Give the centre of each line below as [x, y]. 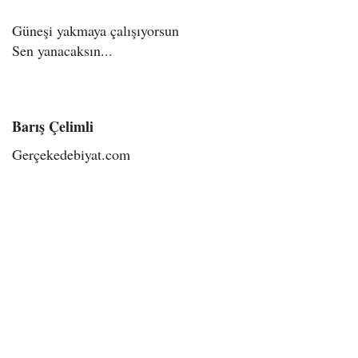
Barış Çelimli [53, 126]
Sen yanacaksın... [62, 50]
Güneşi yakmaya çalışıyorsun [95, 30]
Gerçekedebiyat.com [71, 154]
